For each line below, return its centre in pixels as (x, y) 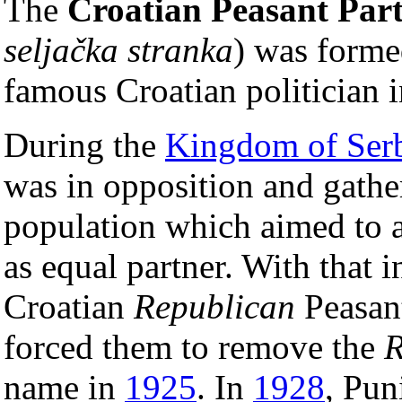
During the (84, 144)
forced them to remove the (194, 346)
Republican (214, 306)
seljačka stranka (118, 49)
